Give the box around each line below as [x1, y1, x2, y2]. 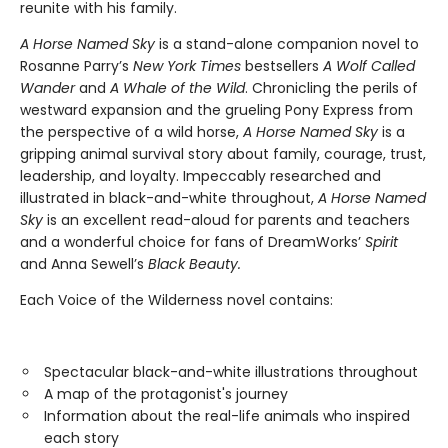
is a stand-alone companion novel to [155, 34, 419, 55]
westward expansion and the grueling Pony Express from [20, 100, 413, 121]
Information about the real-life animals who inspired [44, 406, 410, 427]
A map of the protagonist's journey [44, 384, 288, 405]
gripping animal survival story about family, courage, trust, [20, 144, 426, 165]
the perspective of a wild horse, [20, 122, 243, 143]
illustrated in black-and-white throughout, [20, 188, 318, 209]
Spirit [365, 232, 398, 253]
